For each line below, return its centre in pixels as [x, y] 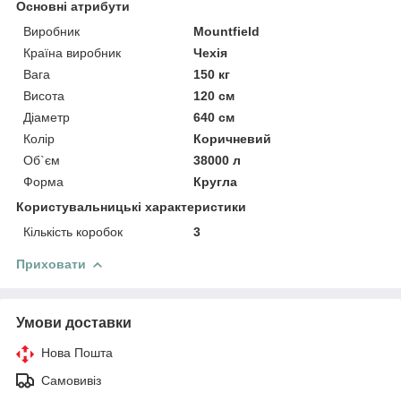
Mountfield [227, 31]
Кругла [216, 181]
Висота [44, 95]
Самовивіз [71, 380]
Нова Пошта [77, 352]
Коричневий [233, 138]
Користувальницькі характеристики [131, 206]
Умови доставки [74, 322]
